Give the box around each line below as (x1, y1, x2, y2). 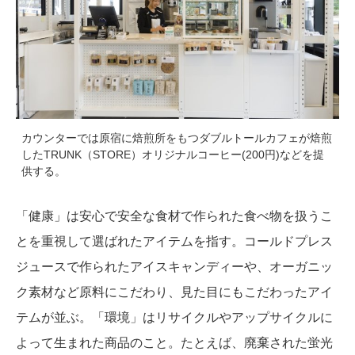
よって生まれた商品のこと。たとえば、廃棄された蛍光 (16, 335, 333, 349)
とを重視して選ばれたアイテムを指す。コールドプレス (16, 234, 333, 248)
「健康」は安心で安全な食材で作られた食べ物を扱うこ (16, 208, 333, 223)
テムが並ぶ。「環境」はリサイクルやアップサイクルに (16, 310, 333, 324)
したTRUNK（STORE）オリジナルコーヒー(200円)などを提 (21, 147, 324, 161)
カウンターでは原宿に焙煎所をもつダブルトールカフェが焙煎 (21, 131, 332, 144)
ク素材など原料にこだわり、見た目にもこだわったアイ (16, 284, 333, 299)
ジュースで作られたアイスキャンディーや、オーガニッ (16, 259, 333, 273)
